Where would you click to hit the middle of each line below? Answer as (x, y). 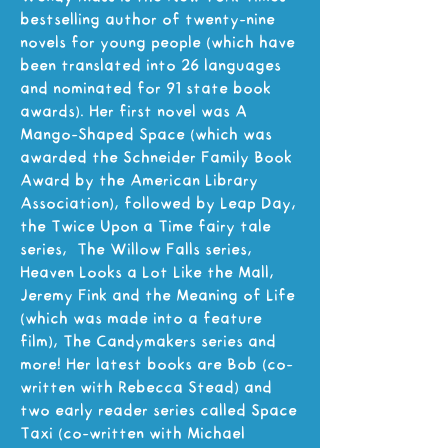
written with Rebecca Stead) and (146, 388)
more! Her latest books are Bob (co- (156, 365)
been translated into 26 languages (150, 66)
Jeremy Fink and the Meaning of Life (157, 296)
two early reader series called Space (158, 411)
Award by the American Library (139, 181)
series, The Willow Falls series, (136, 250)
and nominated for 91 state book (145, 89)
